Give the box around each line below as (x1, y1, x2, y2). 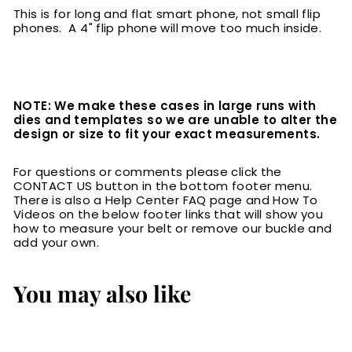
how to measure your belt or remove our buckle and (13, 220, 332, 237)
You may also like (13, 278, 191, 309)
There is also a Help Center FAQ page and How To (13, 192, 318, 209)
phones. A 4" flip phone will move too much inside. (13, 20, 322, 37)
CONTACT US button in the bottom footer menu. (13, 178, 313, 195)
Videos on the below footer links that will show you (13, 206, 324, 223)
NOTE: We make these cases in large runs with (13, 97, 317, 115)
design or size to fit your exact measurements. (13, 126, 321, 143)
